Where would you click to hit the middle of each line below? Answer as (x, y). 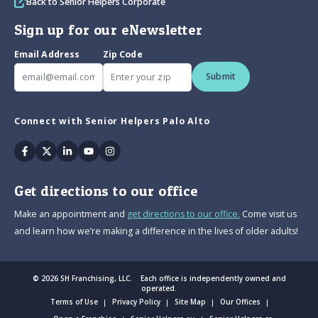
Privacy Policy (136, 302)
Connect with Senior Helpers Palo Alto (112, 121)
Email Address (47, 55)
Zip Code (123, 55)
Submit (221, 77)
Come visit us (268, 214)
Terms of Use (74, 302)
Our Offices (240, 302)
